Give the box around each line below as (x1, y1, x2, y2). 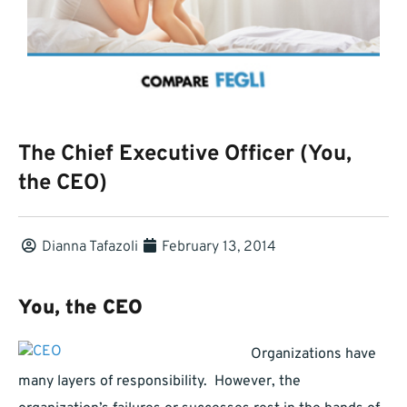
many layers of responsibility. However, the (18, 372, 301, 392)
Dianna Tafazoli (42, 238, 138, 257)
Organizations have (251, 345, 376, 364)
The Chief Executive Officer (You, (18, 141, 352, 169)
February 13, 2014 (162, 238, 276, 257)
